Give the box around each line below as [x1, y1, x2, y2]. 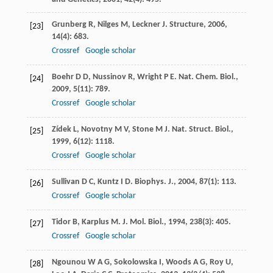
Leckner [132, 20, 160, 30]
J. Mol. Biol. [122, 218, 164, 227]
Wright [136, 73, 162, 82]
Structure [169, 20, 204, 30]
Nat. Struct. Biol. [171, 125, 231, 135]
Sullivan [51, 177, 80, 187]
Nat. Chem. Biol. [178, 73, 236, 82]
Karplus [81, 218, 109, 227]
